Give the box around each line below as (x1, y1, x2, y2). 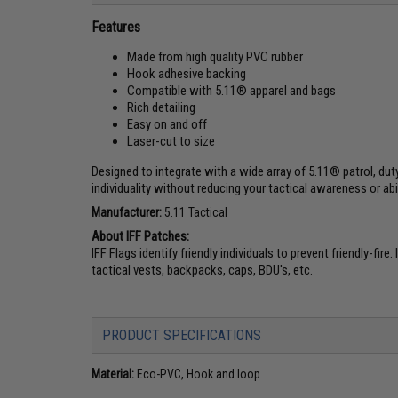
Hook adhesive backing (127, 65, 247, 82)
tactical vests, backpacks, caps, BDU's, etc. (92, 261, 314, 278)
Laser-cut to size (127, 132, 216, 149)
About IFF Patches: (92, 227, 190, 244)
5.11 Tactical (162, 204, 228, 219)
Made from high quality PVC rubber (127, 48, 304, 65)
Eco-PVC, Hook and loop (134, 366, 261, 381)
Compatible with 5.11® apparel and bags (127, 82, 337, 99)
